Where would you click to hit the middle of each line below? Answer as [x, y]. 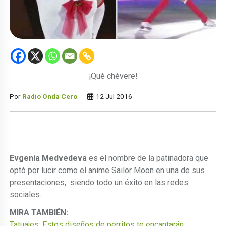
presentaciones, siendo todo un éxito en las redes [99, 182]
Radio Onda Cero [50, 96]
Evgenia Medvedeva [48, 158]
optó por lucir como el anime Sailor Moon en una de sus [107, 170]
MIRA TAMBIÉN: [39, 212]
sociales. [26, 194]
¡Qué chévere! [113, 76]
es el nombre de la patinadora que [148, 158]
